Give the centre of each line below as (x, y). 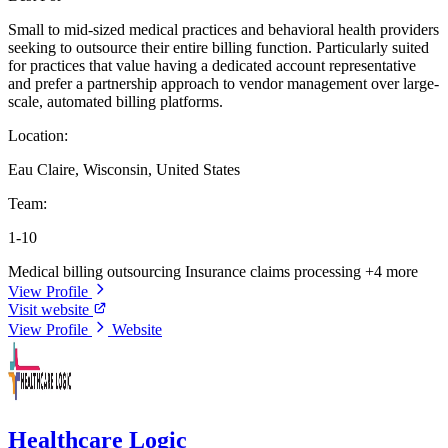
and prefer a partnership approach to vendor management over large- (223, 83)
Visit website (50, 309)
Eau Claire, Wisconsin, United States (124, 169)
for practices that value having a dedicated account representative (212, 65)
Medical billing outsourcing (96, 271)
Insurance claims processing (275, 271)
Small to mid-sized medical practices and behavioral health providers (223, 29)
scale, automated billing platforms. (115, 101)
